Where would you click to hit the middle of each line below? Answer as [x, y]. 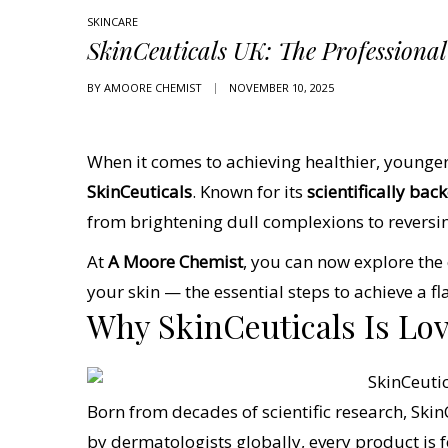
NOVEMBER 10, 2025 [281, 88]
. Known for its [249, 192]
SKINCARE [112, 22]
